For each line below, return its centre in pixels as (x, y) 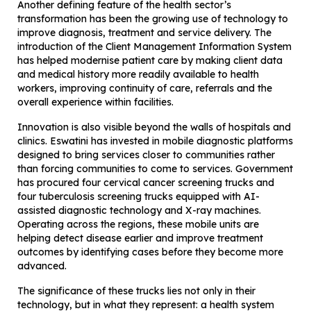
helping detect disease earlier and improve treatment (140, 238)
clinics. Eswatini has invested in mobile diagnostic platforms (155, 141)
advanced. (42, 266)
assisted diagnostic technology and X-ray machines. (139, 210)
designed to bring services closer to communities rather (146, 154)
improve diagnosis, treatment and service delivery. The (144, 32)
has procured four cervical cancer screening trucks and (146, 182)
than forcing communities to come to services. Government (155, 168)
